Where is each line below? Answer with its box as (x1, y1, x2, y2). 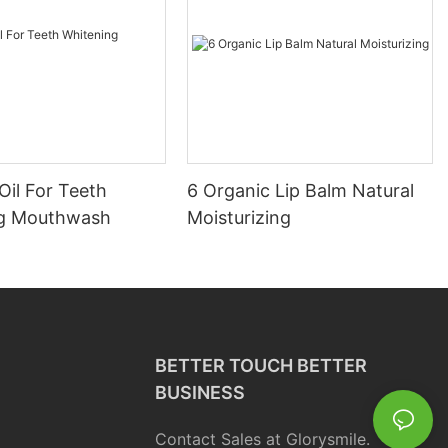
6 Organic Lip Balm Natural (187, 180, 415, 202)
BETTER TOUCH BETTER (154, 355, 367, 377)
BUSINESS (154, 382, 245, 404)
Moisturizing (187, 207, 292, 229)
